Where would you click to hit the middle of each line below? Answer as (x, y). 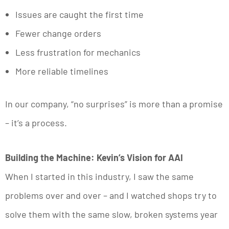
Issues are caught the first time (79, 15)
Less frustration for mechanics (78, 52)
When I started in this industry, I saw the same (99, 177)
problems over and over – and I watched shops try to (111, 196)
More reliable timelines (62, 71)
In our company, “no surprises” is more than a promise (114, 104)
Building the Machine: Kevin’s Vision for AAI (94, 158)
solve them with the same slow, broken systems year (111, 214)
